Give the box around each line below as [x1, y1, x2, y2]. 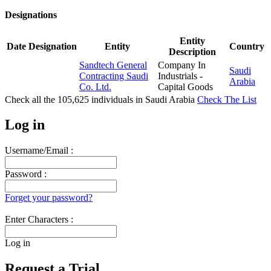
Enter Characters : [5, 214, 73, 225]
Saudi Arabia [145, 94, 197, 105]
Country [229, 41, 264, 51]
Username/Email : [5, 145, 73, 156]
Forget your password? [5, 192, 93, 203]
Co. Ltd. [79, 81, 111, 92]
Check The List [197, 94, 256, 105]
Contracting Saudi [79, 70, 148, 81]
